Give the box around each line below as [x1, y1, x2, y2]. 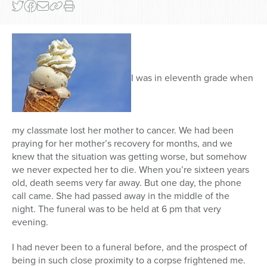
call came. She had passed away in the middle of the [12, 189, 229, 203]
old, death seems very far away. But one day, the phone [12, 176, 241, 190]
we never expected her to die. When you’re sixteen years [12, 163, 249, 177]
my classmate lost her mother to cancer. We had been [12, 123, 234, 138]
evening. [12, 215, 48, 229]
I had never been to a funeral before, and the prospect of [12, 240, 247, 254]
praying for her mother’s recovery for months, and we [12, 136, 232, 151]
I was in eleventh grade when [131, 71, 253, 85]
